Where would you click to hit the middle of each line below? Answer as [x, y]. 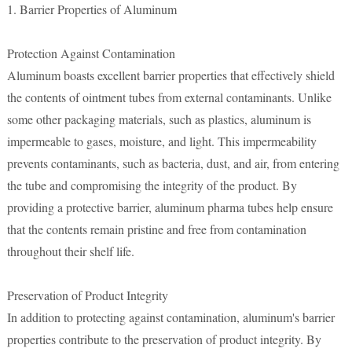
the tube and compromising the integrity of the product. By [152, 185]
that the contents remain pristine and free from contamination [156, 229]
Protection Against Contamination [91, 53]
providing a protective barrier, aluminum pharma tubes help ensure [170, 207]
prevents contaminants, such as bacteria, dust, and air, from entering [173, 163]
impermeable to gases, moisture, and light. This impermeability [161, 141]
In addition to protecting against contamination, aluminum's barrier [170, 317]
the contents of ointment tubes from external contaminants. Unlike [169, 97]
